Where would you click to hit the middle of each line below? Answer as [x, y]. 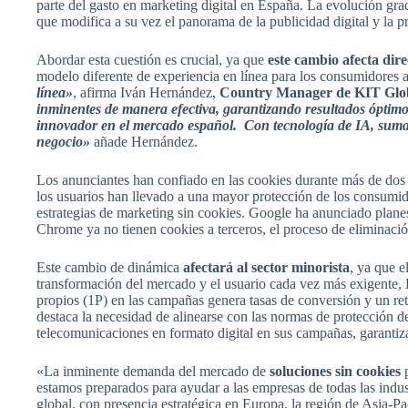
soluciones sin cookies [333, 371]
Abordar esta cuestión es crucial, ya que [152, 59]
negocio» [63, 141]
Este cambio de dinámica [110, 267]
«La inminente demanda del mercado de [151, 371]
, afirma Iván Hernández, [146, 92]
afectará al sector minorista [266, 267]
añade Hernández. [144, 141]
